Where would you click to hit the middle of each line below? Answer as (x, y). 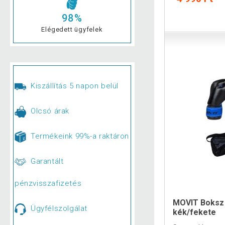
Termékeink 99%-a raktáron (80, 136)
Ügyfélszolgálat (59, 209)
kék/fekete (195, 212)
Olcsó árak (50, 111)
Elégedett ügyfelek (72, 29)
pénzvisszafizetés (48, 184)
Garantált (47, 161)
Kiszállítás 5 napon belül (74, 86)
